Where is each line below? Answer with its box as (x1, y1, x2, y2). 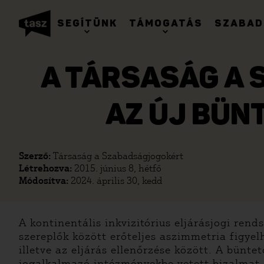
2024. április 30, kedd (71, 175, 162, 186)
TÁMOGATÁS (129, 18, 203, 29)
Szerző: (19, 150, 53, 161)
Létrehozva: (19, 163, 74, 174)
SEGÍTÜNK (57, 18, 117, 29)
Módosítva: (19, 175, 71, 186)
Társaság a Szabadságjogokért (53, 150, 183, 161)
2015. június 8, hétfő (74, 163, 161, 174)
